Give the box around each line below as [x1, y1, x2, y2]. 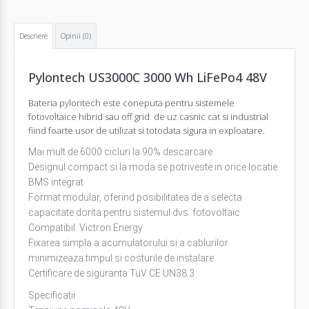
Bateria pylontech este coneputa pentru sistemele [28, 96, 235, 109]
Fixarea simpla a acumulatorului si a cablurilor [28, 237, 228, 248]
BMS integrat [28, 176, 83, 188]
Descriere [19, 30, 48, 41]
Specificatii [28, 289, 75, 301]
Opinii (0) [61, 30, 91, 41]
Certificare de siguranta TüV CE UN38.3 [28, 267, 195, 279]
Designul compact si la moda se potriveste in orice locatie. [28, 161, 279, 172]
